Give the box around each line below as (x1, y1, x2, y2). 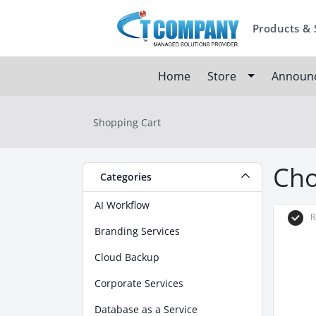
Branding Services (95, 224, 180, 238)
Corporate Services (95, 276, 183, 290)
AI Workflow (95, 198, 150, 212)
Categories (95, 170, 152, 183)
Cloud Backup (95, 250, 159, 264)
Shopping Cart (93, 115, 161, 129)
